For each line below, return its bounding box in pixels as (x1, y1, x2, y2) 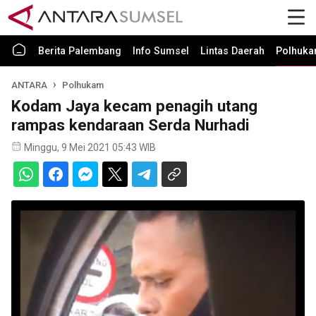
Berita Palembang (38, 45, 121, 57)
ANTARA (11, 80, 47, 90)
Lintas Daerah (200, 45, 265, 57)
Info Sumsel (133, 45, 189, 57)
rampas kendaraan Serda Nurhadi (11, 116, 250, 134)
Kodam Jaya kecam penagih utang (11, 97, 257, 115)
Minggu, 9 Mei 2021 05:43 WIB (24, 142, 156, 153)
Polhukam (62, 80, 104, 90)
